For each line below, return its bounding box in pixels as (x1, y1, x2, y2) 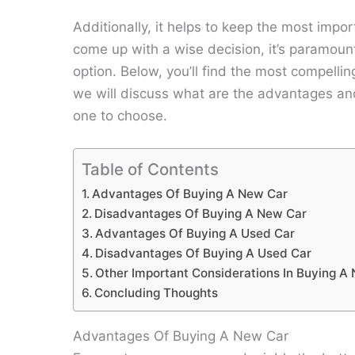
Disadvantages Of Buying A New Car (94, 206, 307, 222)
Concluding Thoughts (94, 285, 219, 301)
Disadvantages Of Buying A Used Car (95, 246, 312, 261)
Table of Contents (82, 159, 219, 180)
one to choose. (73, 108, 167, 124)
